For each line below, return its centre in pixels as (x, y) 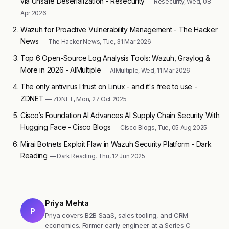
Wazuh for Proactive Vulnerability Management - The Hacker (119, 30)
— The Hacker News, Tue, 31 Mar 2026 (96, 42)
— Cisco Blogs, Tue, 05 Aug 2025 (160, 128)
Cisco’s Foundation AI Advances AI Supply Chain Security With (120, 116)
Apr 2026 (33, 13)
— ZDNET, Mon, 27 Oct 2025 (86, 99)
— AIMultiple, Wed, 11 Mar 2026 (146, 71)
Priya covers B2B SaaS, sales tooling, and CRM (117, 215)
